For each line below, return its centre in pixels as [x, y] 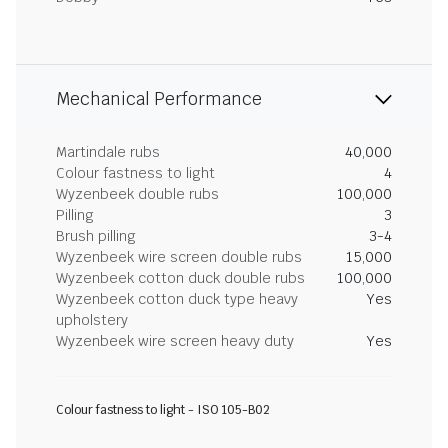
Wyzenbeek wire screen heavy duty [175, 341]
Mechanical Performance [159, 99]
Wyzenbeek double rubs [137, 194]
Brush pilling [96, 236]
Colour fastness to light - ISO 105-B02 [163, 410]
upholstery [92, 320]
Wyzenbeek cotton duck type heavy [177, 299]
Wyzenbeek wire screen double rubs [179, 257]
